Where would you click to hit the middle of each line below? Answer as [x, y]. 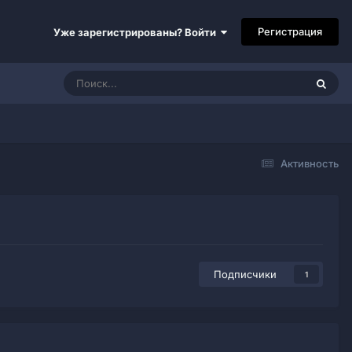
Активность [310, 163]
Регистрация [290, 31]
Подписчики [245, 275]
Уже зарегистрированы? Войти [137, 32]
